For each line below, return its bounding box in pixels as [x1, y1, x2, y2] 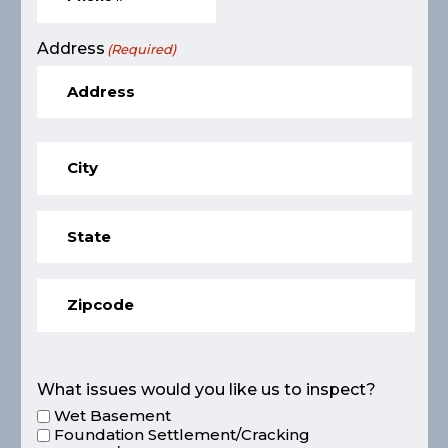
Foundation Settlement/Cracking [53, 425, 310, 445]
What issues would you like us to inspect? [36, 379, 376, 399]
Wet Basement [53, 406, 171, 426]
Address [36, 38, 105, 58]
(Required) [106, 40, 176, 57]
